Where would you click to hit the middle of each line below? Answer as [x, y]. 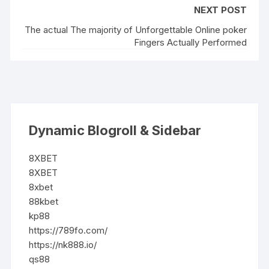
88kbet [44, 201]
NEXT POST [220, 10]
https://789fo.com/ [68, 230]
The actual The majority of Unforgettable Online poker [135, 29]
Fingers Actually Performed [190, 42]
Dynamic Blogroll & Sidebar [115, 130]
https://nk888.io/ [63, 244]
